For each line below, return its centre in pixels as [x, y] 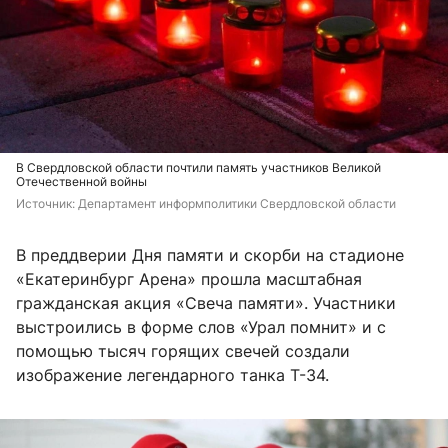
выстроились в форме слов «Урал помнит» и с [201, 326]
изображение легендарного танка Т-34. [172, 374]
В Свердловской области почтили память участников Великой [198, 167]
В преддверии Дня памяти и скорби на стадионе [210, 254]
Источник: [47, 203]
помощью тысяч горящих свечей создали [183, 350]
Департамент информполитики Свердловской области [237, 203]
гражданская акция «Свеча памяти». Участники [206, 302]
